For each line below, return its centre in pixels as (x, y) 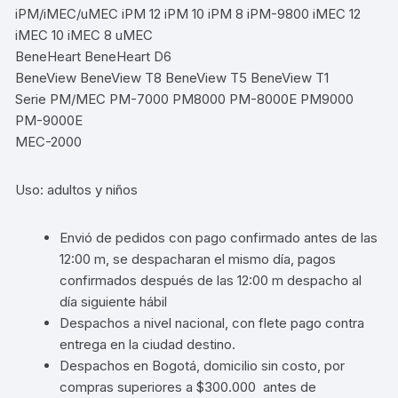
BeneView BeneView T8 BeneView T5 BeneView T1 (172, 77)
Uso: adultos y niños (77, 189)
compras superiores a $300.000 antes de (188, 386)
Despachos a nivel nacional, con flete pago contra (212, 322)
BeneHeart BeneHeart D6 (94, 56)
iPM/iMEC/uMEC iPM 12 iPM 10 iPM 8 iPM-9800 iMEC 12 (188, 13)
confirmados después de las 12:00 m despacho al (211, 280)
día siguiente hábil (114, 301)
